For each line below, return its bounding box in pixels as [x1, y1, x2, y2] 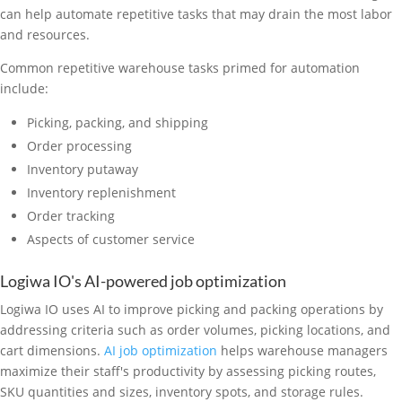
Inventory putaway [27, 161, 142, 178]
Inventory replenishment [27, 184, 176, 201]
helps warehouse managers [217, 342, 388, 359]
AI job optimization [104, 342, 217, 359]
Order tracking [27, 207, 118, 224]
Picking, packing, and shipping [27, 114, 212, 131]
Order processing [27, 137, 132, 154]
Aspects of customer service [27, 231, 195, 248]
